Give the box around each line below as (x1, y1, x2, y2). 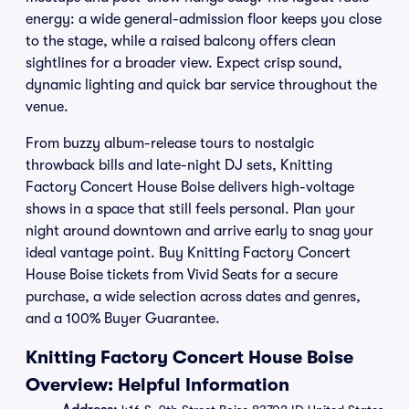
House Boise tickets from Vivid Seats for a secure (26, 267, 338, 283)
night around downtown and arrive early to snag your (26, 223, 373, 239)
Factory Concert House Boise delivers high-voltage (26, 179, 354, 195)
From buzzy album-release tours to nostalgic (26, 135, 314, 152)
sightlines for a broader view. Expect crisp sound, (26, 55, 342, 71)
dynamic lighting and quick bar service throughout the (26, 77, 377, 93)
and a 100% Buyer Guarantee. (26, 310, 220, 327)
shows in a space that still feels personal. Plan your (26, 201, 355, 217)
